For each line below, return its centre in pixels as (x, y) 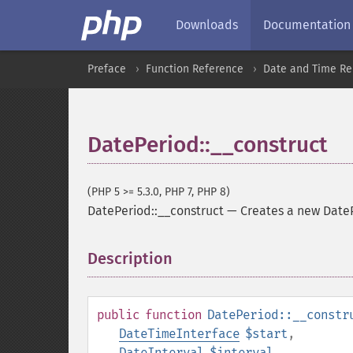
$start (266, 334)
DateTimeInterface (179, 334)
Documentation (307, 25)
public (118, 315)
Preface (107, 69)
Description (130, 258)
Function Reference (195, 69)
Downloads (207, 25)
